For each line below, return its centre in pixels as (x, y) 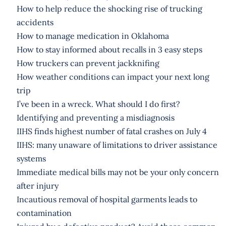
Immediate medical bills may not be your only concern (118, 172)
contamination (44, 213)
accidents (35, 22)
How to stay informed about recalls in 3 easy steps (109, 49)
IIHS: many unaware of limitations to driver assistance (117, 145)
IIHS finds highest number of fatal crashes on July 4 (111, 131)
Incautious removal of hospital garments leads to (107, 199)
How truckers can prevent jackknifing (88, 63)
